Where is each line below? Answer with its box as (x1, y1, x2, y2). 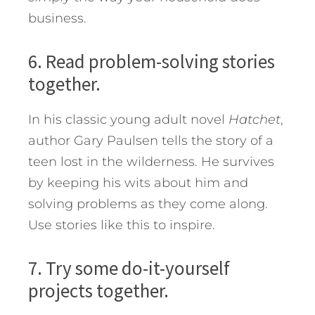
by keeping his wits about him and (28, 175, 248, 191)
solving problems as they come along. (28, 196, 268, 212)
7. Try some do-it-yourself (28, 256, 230, 281)
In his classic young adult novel (28, 112, 229, 128)
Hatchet (229, 112, 281, 128)
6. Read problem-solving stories (28, 49, 275, 74)
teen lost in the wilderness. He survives (28, 154, 274, 170)
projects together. (28, 278, 169, 303)
